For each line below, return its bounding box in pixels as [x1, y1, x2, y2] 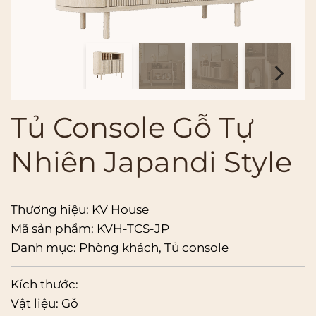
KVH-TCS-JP [97, 221, 169, 236]
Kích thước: [11, 277, 78, 292]
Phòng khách [79, 241, 159, 255]
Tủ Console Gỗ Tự [11, 110, 254, 145]
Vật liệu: [11, 296, 61, 311]
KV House [92, 202, 149, 217]
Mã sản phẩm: [11, 221, 97, 236]
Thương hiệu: [11, 202, 92, 217]
